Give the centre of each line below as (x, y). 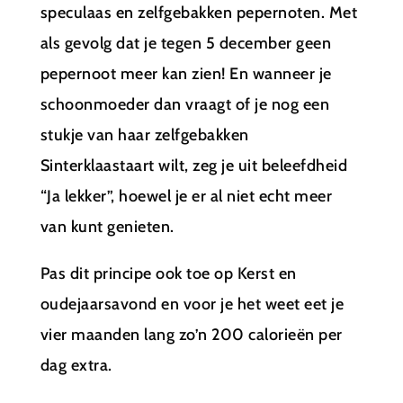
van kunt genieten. (107, 226)
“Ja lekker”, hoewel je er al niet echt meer (186, 196)
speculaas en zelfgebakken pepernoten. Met (199, 12)
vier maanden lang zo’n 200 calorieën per (191, 334)
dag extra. (76, 365)
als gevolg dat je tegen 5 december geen (186, 43)
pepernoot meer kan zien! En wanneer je (186, 73)
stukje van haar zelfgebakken (144, 134)
